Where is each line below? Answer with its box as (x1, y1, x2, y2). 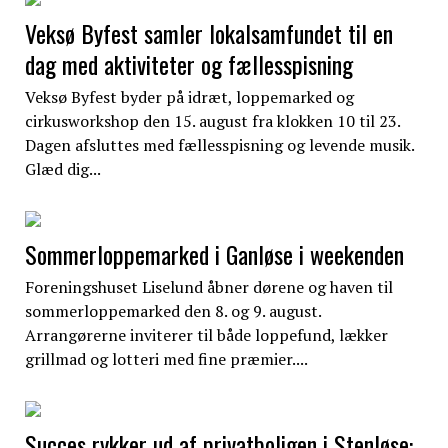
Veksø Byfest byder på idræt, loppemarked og (24, 85, 354, 108)
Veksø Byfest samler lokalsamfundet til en (24, 14, 393, 51)
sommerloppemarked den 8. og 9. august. (24, 299, 321, 322)
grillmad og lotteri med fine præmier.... (24, 347, 308, 370)
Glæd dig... (24, 157, 101, 180)
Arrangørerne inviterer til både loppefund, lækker (24, 323, 388, 346)
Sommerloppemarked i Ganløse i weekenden (24, 235, 404, 272)
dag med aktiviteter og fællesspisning (24, 45, 353, 82)
